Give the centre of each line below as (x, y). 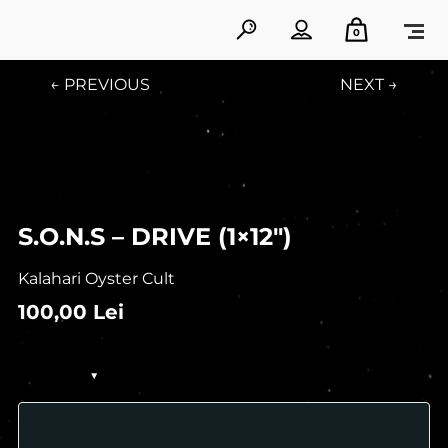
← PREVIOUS (100, 84)
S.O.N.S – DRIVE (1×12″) (154, 236)
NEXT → (369, 84)
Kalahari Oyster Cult (96, 278)
